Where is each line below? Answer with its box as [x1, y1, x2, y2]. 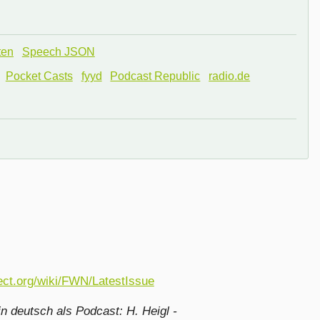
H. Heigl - [126, 304, 177, 319]
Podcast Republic [110, 69, 201, 82]
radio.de [209, 69, 251, 82]
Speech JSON [21, 45, 95, 58]
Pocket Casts [5, 69, 73, 82]
